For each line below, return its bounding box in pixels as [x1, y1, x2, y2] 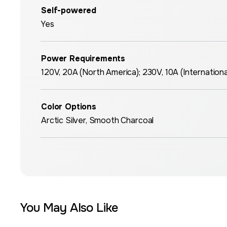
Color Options [41, 101, 96, 112]
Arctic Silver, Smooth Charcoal [41, 115, 154, 126]
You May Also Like [20, 200, 118, 215]
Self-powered [41, 5, 97, 16]
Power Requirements [41, 53, 126, 64]
